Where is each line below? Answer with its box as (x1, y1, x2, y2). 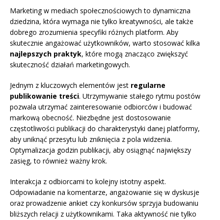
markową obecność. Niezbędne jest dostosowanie (10, 113, 171, 123)
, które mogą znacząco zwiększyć (82, 49, 188, 59)
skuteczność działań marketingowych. (10, 60, 130, 70)
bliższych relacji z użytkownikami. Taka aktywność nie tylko (10, 209, 196, 219)
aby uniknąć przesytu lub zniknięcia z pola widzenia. (10, 135, 172, 144)
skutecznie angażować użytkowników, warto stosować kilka (10, 38, 200, 48)
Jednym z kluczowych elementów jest (10, 81, 131, 90)
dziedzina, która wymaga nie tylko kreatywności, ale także (10, 17, 193, 27)
